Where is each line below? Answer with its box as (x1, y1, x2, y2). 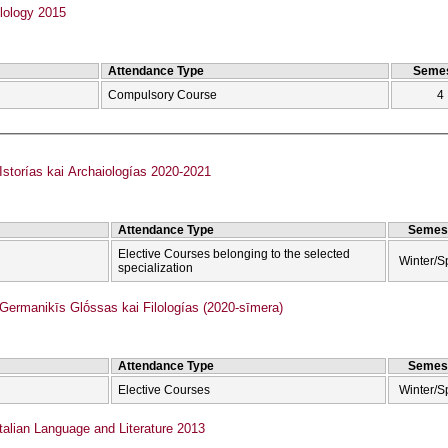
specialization (118, 261, 194, 276)
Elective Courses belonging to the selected (118, 247, 351, 262)
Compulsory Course (108, 87, 217, 102)
